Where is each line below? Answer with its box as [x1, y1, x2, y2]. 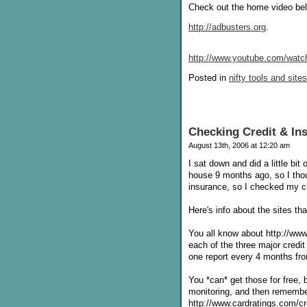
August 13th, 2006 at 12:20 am [188, 140, 290, 149]
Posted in [188, 72, 229, 83]
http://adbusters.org [188, 21, 266, 32]
